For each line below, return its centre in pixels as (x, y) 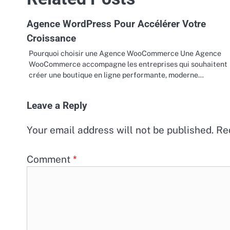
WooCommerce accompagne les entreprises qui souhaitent (128, 64)
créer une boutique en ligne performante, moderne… (116, 74)
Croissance (51, 38)
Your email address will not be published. (120, 130)
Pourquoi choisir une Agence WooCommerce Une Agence (125, 53)
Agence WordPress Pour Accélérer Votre (116, 24)
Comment (50, 159)
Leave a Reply (57, 106)
